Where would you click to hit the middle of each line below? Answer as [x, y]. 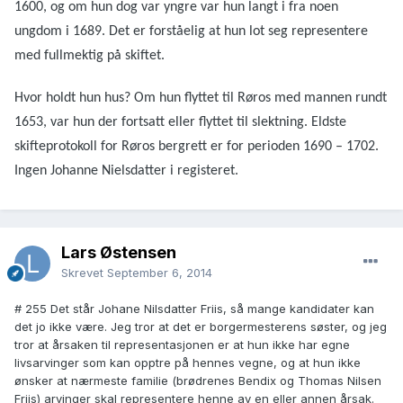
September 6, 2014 [160, 273]
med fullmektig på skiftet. [90, 56]
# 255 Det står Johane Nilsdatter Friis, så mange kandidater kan [194, 309]
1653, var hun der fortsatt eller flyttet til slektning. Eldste [180, 123]
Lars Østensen [119, 253]
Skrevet [84, 273]
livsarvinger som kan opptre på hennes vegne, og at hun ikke [188, 363]
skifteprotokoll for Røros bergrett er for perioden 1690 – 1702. [197, 147]
